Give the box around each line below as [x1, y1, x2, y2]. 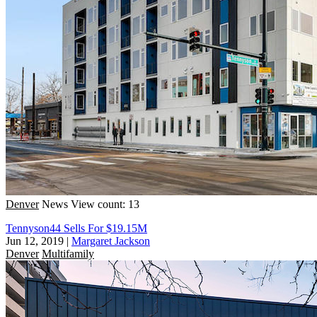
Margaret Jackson [71, 234, 150, 247]
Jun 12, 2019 [6, 234, 64, 247]
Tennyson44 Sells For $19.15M [6, 221, 147, 234]
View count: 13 [71, 197, 139, 210]
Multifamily [42, 247, 94, 260]
